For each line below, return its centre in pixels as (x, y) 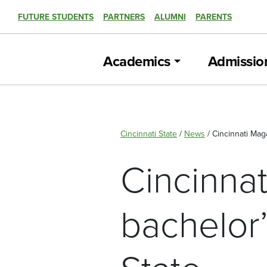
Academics (137, 62)
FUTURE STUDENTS (56, 17)
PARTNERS (124, 17)
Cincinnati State (149, 133)
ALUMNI (170, 17)
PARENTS (214, 17)
